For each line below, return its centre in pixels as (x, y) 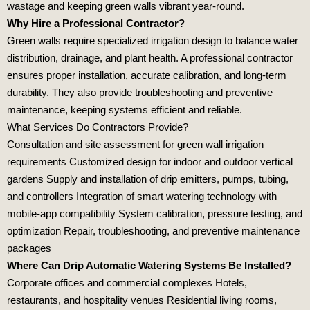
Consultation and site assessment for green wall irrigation (135, 144)
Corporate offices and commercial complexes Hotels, (127, 282)
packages (29, 248)
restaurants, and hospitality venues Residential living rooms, (142, 300)
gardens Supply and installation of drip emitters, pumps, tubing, (148, 179)
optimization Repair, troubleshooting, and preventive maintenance (153, 230)
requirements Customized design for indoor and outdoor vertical (150, 161)
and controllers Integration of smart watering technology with (142, 196)
